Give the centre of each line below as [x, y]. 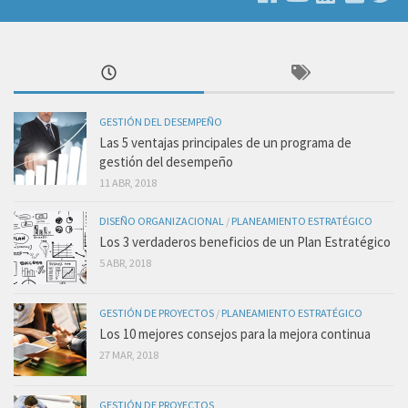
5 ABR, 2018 [125, 262]
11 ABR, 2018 [128, 182]
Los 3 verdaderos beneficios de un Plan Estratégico [245, 241]
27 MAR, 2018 [129, 354]
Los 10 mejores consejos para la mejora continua [235, 333]
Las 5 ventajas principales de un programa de [225, 142]
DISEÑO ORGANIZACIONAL [162, 220]
